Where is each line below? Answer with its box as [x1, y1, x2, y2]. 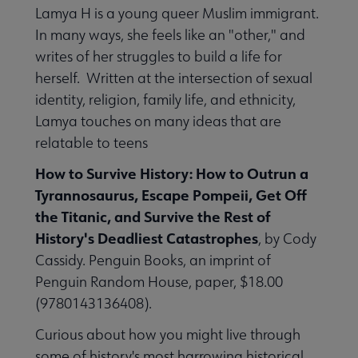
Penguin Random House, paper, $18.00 [35, 272, 283, 291]
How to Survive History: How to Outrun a [35, 163, 308, 183]
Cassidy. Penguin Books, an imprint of [35, 250, 271, 269]
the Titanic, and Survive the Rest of [35, 206, 270, 226]
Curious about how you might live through [35, 324, 300, 344]
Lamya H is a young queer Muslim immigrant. [35, 3, 319, 22]
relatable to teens [35, 133, 148, 152]
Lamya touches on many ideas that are [35, 111, 281, 130]
